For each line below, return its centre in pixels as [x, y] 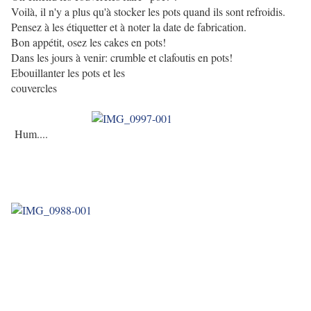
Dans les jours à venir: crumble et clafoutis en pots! [122, 58]
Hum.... [31, 134]
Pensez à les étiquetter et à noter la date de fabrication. [129, 27]
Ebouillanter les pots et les [68, 73]
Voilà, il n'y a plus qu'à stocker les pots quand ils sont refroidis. [148, 12]
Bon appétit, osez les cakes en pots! [89, 42]
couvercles [155, 88]
